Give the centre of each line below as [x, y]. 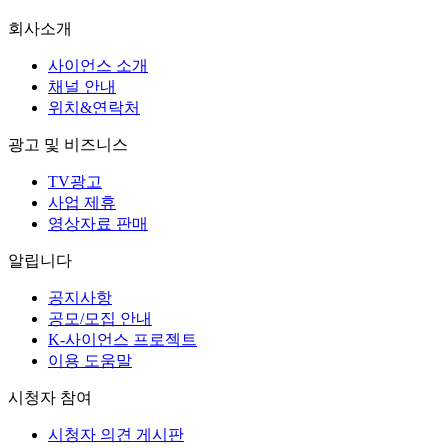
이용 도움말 [90, 360]
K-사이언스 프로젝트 [122, 339]
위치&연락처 [94, 107]
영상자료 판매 [98, 223]
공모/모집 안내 [100, 318]
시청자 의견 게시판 [116, 434]
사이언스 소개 [98, 65]
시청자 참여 [50, 397]
